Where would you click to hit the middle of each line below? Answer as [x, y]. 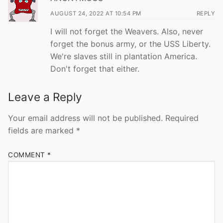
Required [182, 118]
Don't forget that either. [95, 69]
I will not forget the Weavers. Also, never [127, 32]
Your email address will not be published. [85, 118]
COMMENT [28, 155]
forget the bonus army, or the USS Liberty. [130, 44]
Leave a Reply [45, 97]
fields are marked [42, 131]
